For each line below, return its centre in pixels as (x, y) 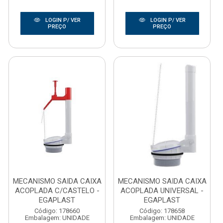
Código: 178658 (162, 211)
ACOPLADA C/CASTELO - (57, 191)
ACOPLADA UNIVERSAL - (162, 191)
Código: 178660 (57, 211)
